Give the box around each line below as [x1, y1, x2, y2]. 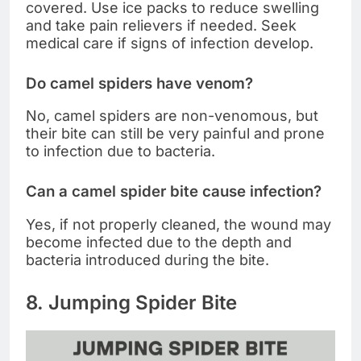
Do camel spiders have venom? [26, 73, 253, 93]
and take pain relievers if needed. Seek [26, 16, 297, 34]
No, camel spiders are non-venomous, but [26, 107, 318, 125]
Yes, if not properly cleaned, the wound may [26, 215, 331, 233]
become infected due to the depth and [26, 233, 292, 251]
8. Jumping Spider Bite [26, 290, 237, 314]
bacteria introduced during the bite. [26, 251, 269, 268]
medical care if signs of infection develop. [26, 34, 313, 52]
